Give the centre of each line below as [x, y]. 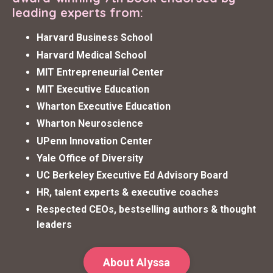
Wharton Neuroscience [90, 124]
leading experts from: [78, 13]
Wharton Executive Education [104, 107]
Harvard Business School [94, 38]
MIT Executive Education [93, 90]
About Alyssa [136, 262]
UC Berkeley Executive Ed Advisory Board [132, 175]
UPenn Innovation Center [94, 141]
